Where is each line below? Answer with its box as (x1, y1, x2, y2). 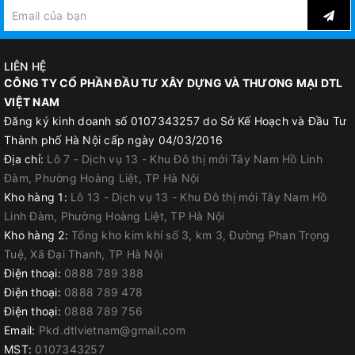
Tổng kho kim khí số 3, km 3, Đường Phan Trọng (71, 228, 330, 242)
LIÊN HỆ (4, 59, 46, 73)
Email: (4, 323, 36, 337)
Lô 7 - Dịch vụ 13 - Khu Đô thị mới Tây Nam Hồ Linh (47, 152, 323, 166)
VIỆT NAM (4, 95, 59, 109)
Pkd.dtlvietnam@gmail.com (38, 323, 185, 337)
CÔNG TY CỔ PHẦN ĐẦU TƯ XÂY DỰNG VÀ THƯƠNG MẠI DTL (4, 76, 343, 90)
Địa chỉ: (4, 152, 48, 166)
